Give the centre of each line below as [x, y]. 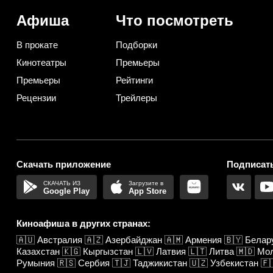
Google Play [67, 191]
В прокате [37, 44]
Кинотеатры [41, 62]
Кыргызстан [108, 251]
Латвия [171, 251]
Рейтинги [134, 80]
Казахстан [38, 251]
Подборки [136, 44]
